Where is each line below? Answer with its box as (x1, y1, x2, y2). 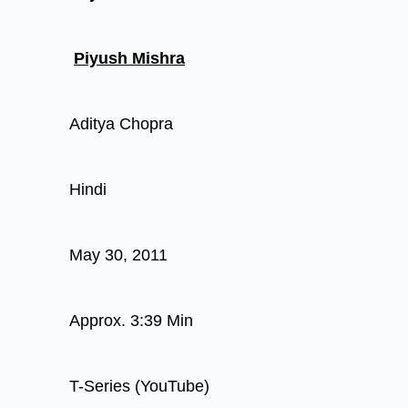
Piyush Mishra (74, 49, 185, 67)
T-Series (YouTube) (69, 377, 209, 395)
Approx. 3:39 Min (69, 311, 193, 330)
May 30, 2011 (69, 246, 168, 264)
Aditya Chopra (69, 115, 173, 133)
